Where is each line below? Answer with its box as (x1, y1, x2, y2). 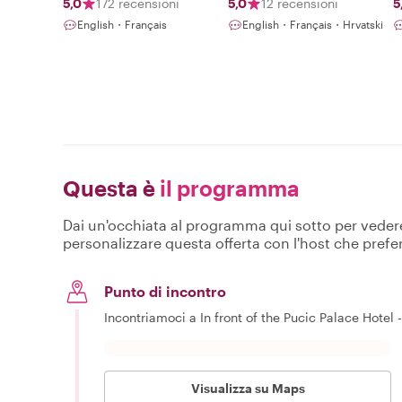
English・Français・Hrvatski (242, 17, 383, 31)
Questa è (63, 175, 155, 202)
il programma (155, 175, 300, 202)
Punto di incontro (104, 283, 226, 301)
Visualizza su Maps (190, 380, 305, 397)
